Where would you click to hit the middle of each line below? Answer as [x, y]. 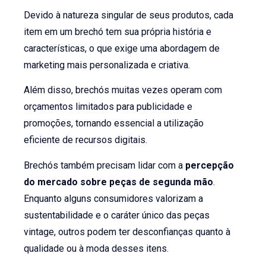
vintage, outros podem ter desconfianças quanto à [127, 232]
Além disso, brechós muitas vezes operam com [123, 90]
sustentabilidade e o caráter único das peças [117, 215]
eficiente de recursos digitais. [86, 140]
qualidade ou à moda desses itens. [96, 248]
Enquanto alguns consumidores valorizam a [114, 198]
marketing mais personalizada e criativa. [107, 65]
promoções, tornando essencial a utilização [114, 123]
